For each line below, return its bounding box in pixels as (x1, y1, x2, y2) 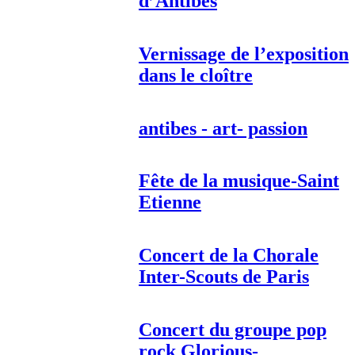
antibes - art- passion (139, 117, 307, 139)
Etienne (139, 192, 201, 213)
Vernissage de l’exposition (139, 43, 349, 64)
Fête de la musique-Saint (139, 170, 339, 192)
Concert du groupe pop (139, 319, 326, 341)
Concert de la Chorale (139, 245, 319, 266)
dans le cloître (139, 64, 253, 86)
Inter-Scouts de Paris (139, 266, 309, 288)
